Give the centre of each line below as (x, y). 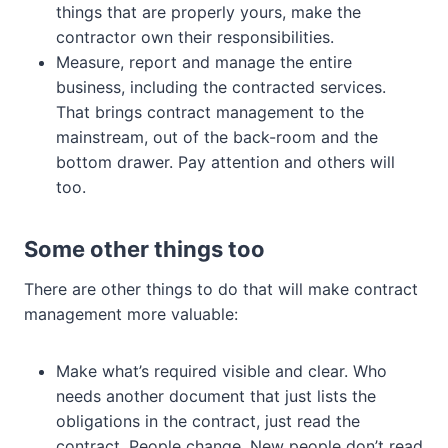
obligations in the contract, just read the (208, 421)
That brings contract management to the (210, 112)
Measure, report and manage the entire (204, 62)
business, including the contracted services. (221, 87)
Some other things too (144, 249)
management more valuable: (131, 314)
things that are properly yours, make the (208, 12)
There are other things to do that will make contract (221, 289)
